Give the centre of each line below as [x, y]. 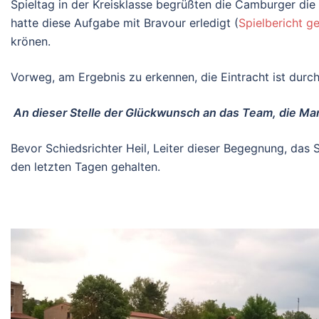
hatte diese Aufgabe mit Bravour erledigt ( [125, 23]
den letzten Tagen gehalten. [85, 167]
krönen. [31, 42]
